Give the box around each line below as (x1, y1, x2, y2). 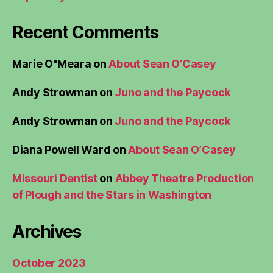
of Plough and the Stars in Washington (12, 188, 212, 201)
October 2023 (12, 256, 86, 269)
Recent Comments (12, 21, 158, 43)
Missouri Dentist (12, 171, 97, 185)
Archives (12, 221, 81, 242)
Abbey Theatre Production (115, 171, 255, 185)
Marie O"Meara (12, 57, 91, 70)
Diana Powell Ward (12, 143, 111, 156)
